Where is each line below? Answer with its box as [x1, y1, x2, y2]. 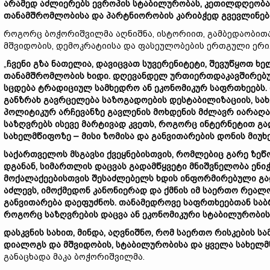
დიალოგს [4, 240, 46, 250]
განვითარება [4, 198, 62, 207]
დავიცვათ [96, 59, 140, 69]
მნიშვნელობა [189, 162, 249, 171]
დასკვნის [4, 228, 44, 237]
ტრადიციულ [38, 83, 92, 93]
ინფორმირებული [180, 174, 256, 183]
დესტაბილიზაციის [169, 95, 251, 105]
